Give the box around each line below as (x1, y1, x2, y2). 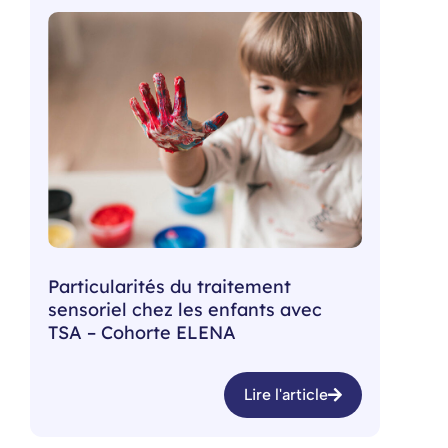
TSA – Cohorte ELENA (48, 321, 236, 345)
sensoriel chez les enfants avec (48, 298, 322, 322)
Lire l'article (244, 384, 328, 404)
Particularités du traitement (48, 275, 291, 299)
